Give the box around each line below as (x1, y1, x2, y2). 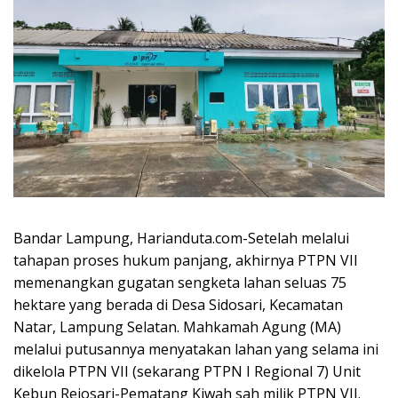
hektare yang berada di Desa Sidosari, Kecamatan (13, 294, 343, 314)
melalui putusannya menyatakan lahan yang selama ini (13, 338, 378, 359)
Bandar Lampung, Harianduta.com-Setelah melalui (13, 227, 349, 248)
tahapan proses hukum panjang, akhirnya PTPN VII (13, 250, 358, 270)
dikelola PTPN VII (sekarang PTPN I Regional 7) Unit (13, 361, 361, 381)
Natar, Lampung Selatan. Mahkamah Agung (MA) (13, 316, 341, 337)
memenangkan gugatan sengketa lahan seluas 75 (13, 272, 346, 292)
